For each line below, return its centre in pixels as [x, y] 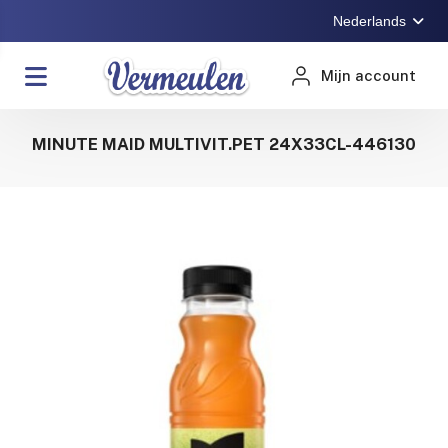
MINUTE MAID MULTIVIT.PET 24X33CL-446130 [224, 143]
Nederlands [370, 21]
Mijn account [369, 76]
